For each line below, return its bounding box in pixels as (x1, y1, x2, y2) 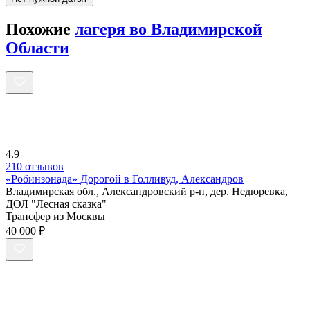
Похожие (6, 20, 75, 39)
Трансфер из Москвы (6, 210, 105, 223)
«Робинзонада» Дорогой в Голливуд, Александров (6, 173, 244, 185)
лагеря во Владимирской (75, 20, 262, 39)
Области (6, 39, 69, 57)
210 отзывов (6, 161, 64, 173)
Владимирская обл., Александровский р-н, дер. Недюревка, (6, 185, 288, 198)
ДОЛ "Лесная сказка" (6, 198, 107, 210)
